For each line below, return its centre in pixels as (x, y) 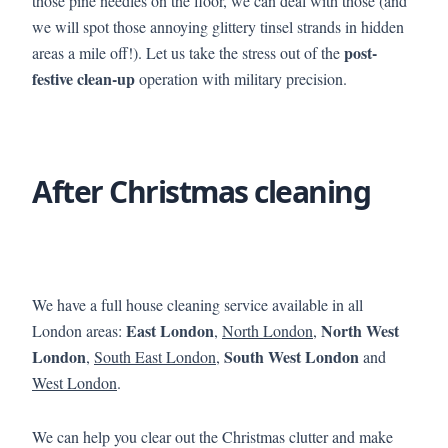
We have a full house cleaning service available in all (197, 304)
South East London (155, 356)
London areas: (79, 330)
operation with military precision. (241, 78)
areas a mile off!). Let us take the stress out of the (188, 52)
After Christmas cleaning (201, 191)
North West (360, 330)
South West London (291, 356)
